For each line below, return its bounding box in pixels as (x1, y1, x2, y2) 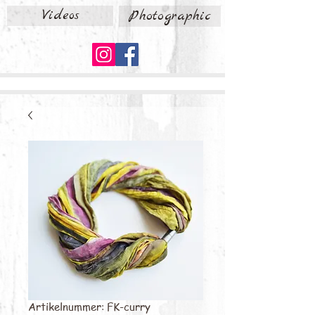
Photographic (129, 6, 211, 25)
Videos (41, 6, 79, 25)
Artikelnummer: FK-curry (28, 299, 150, 314)
